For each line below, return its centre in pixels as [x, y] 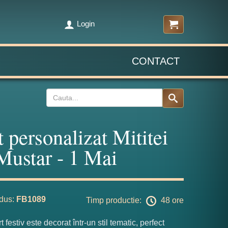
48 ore [171, 201]
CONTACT [156, 61]
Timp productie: [115, 201]
